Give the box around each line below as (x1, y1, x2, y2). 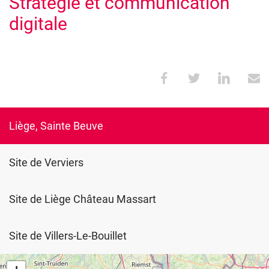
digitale (9, 13, 67, 34)
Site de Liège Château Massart (9, 193, 156, 205)
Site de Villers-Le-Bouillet (9, 229, 127, 242)
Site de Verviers (9, 156, 83, 169)
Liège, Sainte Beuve (9, 119, 103, 132)
